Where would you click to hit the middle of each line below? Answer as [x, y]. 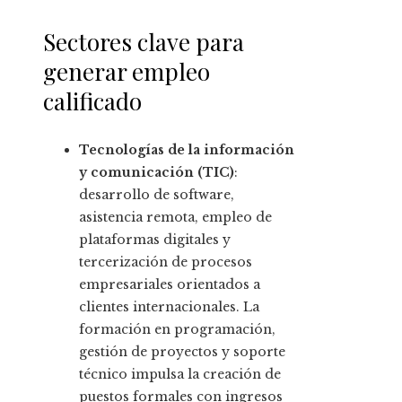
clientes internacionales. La [169, 307]
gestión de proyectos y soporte [182, 352]
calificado [92, 101]
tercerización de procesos [166, 262]
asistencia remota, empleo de [175, 218]
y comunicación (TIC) [157, 173]
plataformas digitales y [155, 240]
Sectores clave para [144, 42]
